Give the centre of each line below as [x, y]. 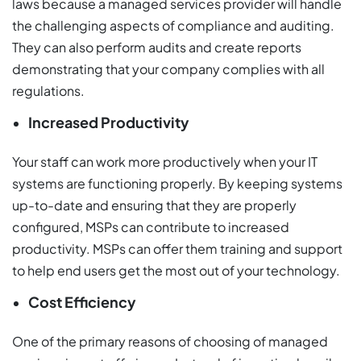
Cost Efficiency [82, 302]
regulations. [48, 91]
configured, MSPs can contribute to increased [151, 227]
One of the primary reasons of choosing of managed [170, 342]
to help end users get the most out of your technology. [176, 271]
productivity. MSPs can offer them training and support [177, 249]
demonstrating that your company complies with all [168, 69]
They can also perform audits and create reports [157, 48]
